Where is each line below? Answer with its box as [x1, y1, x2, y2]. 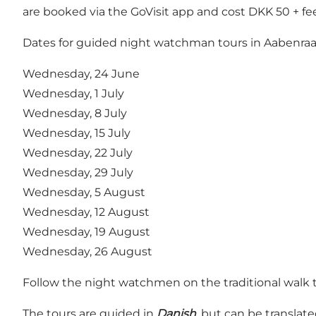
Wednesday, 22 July [23, 146, 133, 160]
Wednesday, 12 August [23, 205, 150, 219]
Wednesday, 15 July [23, 126, 130, 140]
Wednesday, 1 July [23, 87, 124, 101]
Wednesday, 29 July [23, 166, 133, 180]
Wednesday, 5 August [23, 186, 145, 200]
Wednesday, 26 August [23, 245, 152, 259]
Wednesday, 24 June [23, 67, 140, 81]
